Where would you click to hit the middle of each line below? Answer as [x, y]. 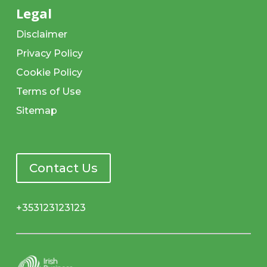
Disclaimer [41, 35]
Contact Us [63, 168]
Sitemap [36, 111]
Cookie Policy [49, 73]
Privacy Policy [49, 54]
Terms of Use [48, 92]
